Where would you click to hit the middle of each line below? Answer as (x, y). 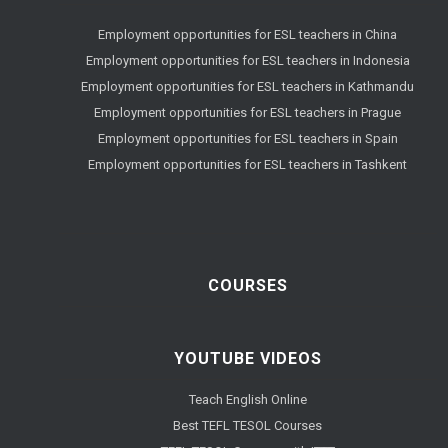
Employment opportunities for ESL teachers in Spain (247, 139)
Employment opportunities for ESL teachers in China (248, 35)
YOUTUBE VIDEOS (247, 359)
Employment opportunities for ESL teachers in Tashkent (248, 165)
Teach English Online (247, 400)
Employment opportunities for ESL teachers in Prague (248, 113)
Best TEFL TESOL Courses (248, 426)
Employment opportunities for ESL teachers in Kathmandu (248, 87)
